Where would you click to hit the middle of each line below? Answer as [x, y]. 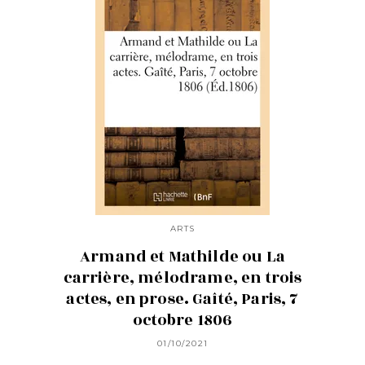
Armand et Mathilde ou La [182, 256]
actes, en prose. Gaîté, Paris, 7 [182, 299]
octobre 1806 [182, 320]
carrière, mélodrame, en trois [182, 277]
